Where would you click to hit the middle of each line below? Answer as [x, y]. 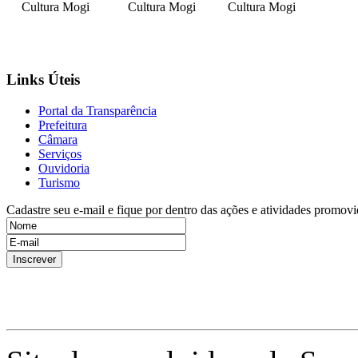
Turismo [59, 183]
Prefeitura [63, 125]
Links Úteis [43, 80]
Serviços [60, 154]
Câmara [58, 140]
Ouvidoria [64, 169]
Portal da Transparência [97, 111]
